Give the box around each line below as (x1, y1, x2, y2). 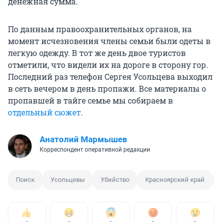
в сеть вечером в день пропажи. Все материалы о (8, 83, 206, 94)
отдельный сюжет (8, 107, 81, 118)
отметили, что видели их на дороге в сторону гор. (8, 59, 208, 70)
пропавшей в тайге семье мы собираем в (8, 95, 173, 106)
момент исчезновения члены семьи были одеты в (8, 36, 211, 47)
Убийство (101, 176, 129, 184)
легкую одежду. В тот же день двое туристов (8, 48, 186, 58)
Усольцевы (51, 176, 85, 184)
